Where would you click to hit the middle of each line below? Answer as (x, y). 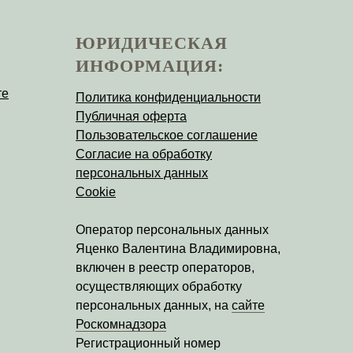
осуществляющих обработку (159, 287)
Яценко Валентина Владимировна (176, 249)
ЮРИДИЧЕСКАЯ (152, 43)
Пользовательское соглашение (167, 136)
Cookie (96, 192)
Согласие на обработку (144, 154)
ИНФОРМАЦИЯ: (150, 66)
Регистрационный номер (148, 344)
